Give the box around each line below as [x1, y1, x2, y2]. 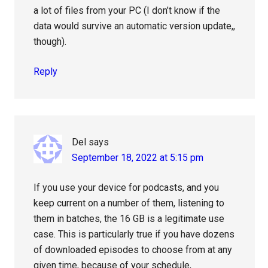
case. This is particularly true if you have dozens [33, 228, 235, 240]
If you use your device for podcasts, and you [33, 181, 220, 193]
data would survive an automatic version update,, [33, 20, 236, 32]
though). [33, 35, 67, 47]
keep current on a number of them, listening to [33, 197, 225, 209]
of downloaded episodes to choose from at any [33, 243, 233, 255]
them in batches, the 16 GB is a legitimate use [33, 212, 225, 224]
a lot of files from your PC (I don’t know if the [33, 4, 221, 16]
